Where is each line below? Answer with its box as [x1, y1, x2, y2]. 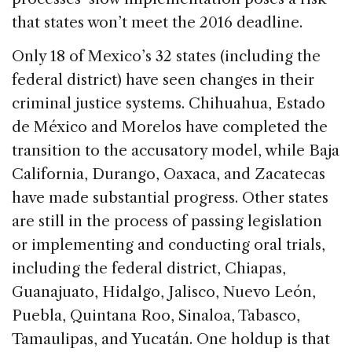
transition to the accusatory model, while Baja [12, 141, 339, 159]
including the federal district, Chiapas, [12, 258, 286, 277]
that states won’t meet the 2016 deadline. [12, 13, 302, 31]
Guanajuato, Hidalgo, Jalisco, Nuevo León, [12, 282, 316, 301]
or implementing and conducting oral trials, [12, 235, 325, 254]
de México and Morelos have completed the [12, 117, 328, 136]
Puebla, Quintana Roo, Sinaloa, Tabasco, [12, 306, 300, 324]
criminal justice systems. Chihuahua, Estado [12, 93, 325, 112]
